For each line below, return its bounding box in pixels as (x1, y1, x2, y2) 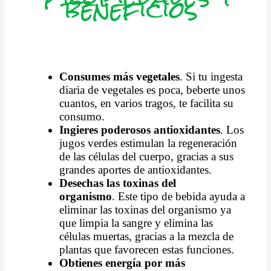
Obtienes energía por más (59, 256, 186, 270)
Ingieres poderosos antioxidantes (59, 123, 221, 137)
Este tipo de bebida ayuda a (118, 190, 246, 203)
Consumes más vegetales (59, 70, 180, 83)
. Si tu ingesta (180, 70, 243, 83)
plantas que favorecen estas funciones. (59, 243, 235, 256)
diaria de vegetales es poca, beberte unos (59, 83, 246, 97)
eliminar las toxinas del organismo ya (59, 203, 232, 217)
